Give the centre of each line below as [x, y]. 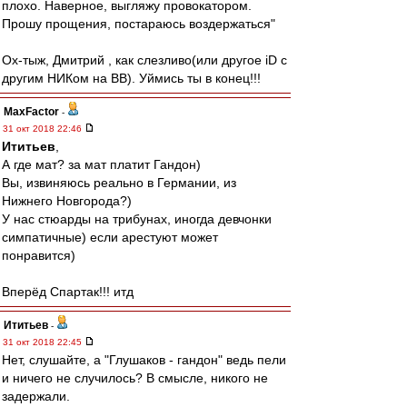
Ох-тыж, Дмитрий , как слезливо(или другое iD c [144, 60]
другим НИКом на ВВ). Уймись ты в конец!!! [131, 78]
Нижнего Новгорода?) [67, 201]
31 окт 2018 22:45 [44, 342]
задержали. [36, 396]
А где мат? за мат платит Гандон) [101, 164]
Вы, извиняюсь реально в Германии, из [119, 183]
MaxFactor [31, 112]
